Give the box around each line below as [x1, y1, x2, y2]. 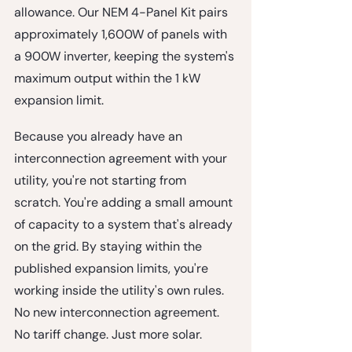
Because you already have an [14, 127, 185, 145]
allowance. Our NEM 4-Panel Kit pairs [14, 3, 231, 20]
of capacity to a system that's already [14, 215, 236, 233]
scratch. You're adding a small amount [14, 193, 236, 211]
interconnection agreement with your [14, 149, 230, 167]
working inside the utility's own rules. [14, 281, 227, 299]
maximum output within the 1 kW [14, 69, 203, 86]
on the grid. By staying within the [14, 237, 205, 255]
